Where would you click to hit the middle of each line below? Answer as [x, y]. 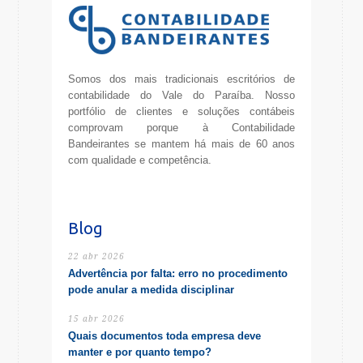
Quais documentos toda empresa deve [164, 335]
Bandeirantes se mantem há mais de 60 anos [181, 143]
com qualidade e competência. [140, 160]
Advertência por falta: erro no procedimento [178, 273]
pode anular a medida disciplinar [151, 289]
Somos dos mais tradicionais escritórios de [181, 79]
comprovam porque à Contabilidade [181, 127]
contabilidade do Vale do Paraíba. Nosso [181, 95]
